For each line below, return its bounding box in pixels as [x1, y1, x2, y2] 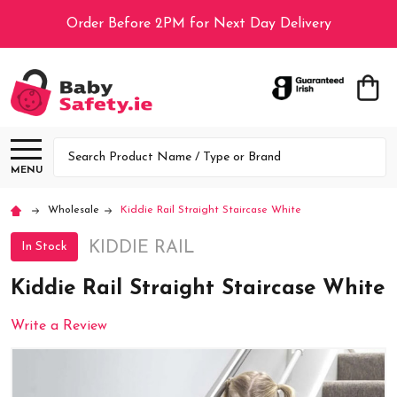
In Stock [21, 239, 67, 253]
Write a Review [11, 318, 107, 333]
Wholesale [48, 204, 99, 215]
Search [53, 140, 96, 155]
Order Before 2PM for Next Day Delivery [66, 17, 331, 31]
